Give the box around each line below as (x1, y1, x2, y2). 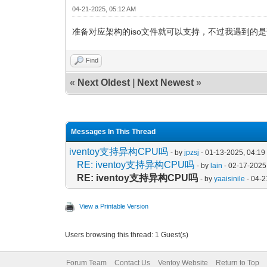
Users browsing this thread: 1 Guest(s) (65, 230, 189, 239)
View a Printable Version (79, 202, 149, 210)
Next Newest (137, 77, 194, 88)
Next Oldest (77, 77, 131, 88)
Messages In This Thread (71, 127, 156, 136)
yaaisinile (214, 174, 246, 183)
